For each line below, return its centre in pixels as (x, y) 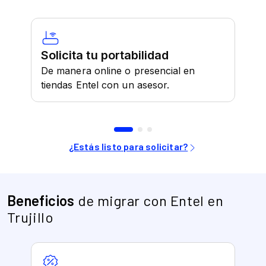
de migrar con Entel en (150, 200)
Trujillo (30, 217)
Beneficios (41, 200)
